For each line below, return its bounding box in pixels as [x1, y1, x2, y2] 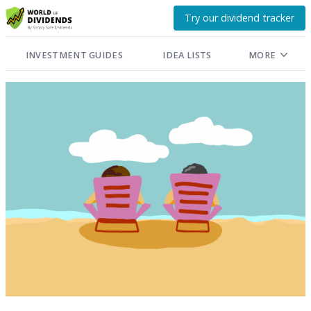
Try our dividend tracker [185, 11, 294, 24]
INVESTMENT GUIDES [25, 49, 124, 61]
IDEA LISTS [162, 49, 212, 61]
